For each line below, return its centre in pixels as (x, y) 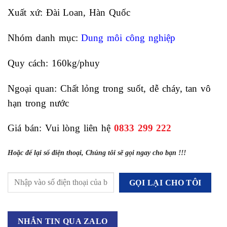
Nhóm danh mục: (45, 38)
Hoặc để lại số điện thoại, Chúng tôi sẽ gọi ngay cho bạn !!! (97, 153)
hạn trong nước (38, 103)
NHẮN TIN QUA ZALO (63, 221)
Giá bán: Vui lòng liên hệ (61, 128)
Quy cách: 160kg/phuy (55, 63)
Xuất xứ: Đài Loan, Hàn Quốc (69, 13)
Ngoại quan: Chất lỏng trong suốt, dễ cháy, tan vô (109, 88)
